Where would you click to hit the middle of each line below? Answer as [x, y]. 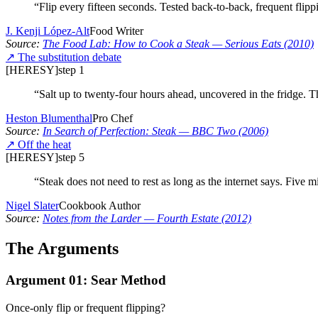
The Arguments [62, 249]
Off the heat [44, 145]
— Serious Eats [245, 44]
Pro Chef [113, 119]
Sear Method [128, 280]
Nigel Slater [32, 206]
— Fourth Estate [180, 219]
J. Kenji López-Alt [48, 31]
